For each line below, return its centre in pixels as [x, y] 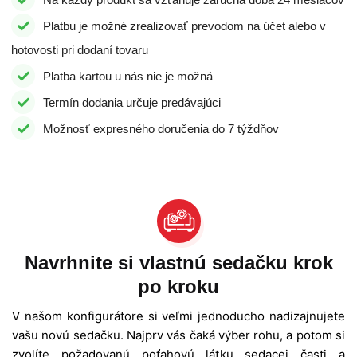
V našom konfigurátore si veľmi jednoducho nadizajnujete [178, 316]
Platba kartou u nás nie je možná [128, 76]
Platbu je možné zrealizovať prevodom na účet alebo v [184, 26]
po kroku [178, 287]
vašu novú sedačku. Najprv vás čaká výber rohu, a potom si [178, 335]
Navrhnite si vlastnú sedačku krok [178, 263]
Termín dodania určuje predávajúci [132, 103]
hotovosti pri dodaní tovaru [80, 50]
